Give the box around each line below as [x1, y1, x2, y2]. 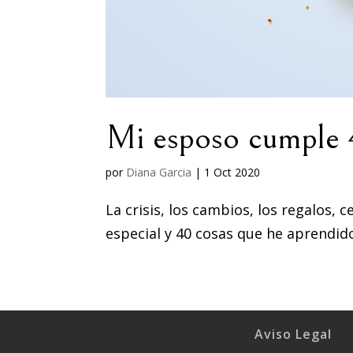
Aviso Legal [254, 325, 332, 343]
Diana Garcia [126, 164, 192, 180]
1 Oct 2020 [204, 164, 261, 180]
